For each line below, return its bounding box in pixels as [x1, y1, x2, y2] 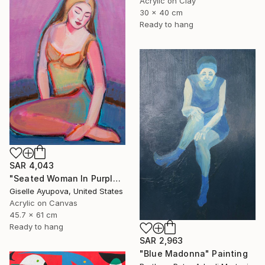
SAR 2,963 [140, 235, 183, 246]
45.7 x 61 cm [9, 209, 57, 219]
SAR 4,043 [9, 160, 54, 170]
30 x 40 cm [140, 7, 183, 17]
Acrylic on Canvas [9, 198, 77, 208]
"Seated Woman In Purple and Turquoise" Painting [112, 173, 121, 183]
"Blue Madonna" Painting [140, 248, 248, 259]
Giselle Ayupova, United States [9, 186, 123, 196]
